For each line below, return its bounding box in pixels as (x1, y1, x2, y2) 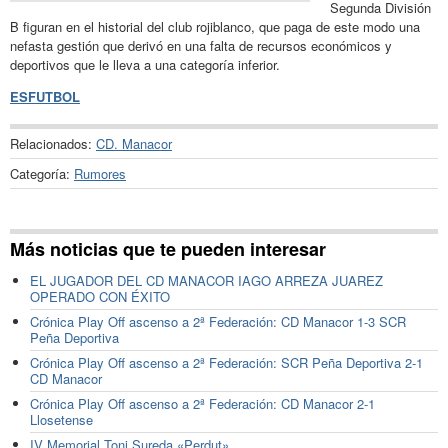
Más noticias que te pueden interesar (10, 236, 326, 263)
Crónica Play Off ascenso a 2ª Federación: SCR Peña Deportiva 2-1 (30, 353, 423, 373)
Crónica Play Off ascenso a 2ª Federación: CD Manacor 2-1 (30, 394, 375, 414)
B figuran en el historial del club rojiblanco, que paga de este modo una (10, 16, 420, 36)
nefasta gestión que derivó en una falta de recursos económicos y (10, 35, 392, 55)
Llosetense (30, 410, 93, 430)
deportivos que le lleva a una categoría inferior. (10, 54, 280, 74)
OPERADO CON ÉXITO (30, 287, 170, 307)
